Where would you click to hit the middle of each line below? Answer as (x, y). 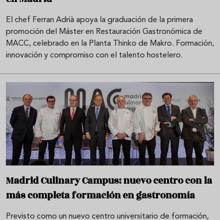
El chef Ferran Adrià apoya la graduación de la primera (99, 20)
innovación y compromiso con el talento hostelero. (94, 55)
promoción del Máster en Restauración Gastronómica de (104, 32)
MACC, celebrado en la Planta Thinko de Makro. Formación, (110, 43)
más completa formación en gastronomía (100, 195)
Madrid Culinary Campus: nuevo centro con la (109, 180)
